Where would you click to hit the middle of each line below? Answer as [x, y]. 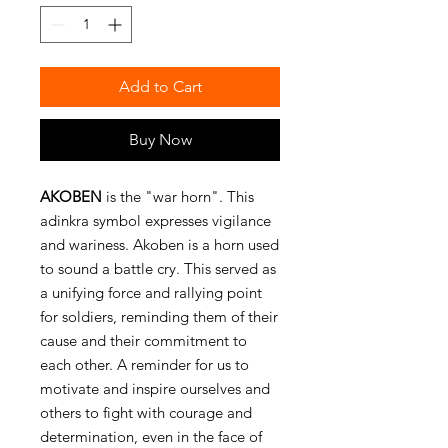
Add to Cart [160, 86]
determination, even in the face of [151, 436]
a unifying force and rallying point [151, 292]
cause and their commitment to [143, 340]
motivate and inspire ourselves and [155, 388]
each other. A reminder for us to [144, 364]
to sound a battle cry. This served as [158, 268]
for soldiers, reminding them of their [159, 316]
